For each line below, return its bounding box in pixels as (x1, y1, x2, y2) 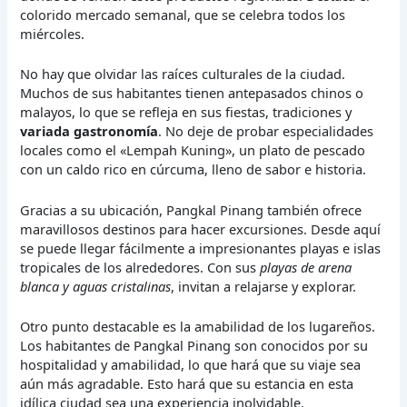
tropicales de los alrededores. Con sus (20, 257, 261, 276)
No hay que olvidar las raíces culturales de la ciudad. (20, 65, 346, 84)
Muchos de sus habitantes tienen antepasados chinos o (20, 84, 364, 103)
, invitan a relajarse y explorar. (171, 276, 357, 295)
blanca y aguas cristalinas (20, 276, 172, 295)
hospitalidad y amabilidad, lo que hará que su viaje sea (20, 355, 362, 374)
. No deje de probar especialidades (158, 122, 374, 141)
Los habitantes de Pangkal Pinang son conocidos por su (20, 336, 369, 355)
